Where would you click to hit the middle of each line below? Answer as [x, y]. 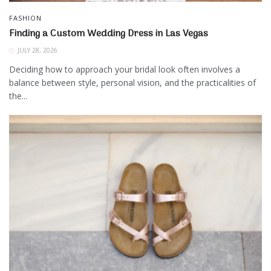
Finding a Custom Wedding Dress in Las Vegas [109, 34]
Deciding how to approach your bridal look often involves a [125, 70]
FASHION [25, 18]
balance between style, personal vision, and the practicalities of [132, 83]
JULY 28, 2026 [37, 51]
